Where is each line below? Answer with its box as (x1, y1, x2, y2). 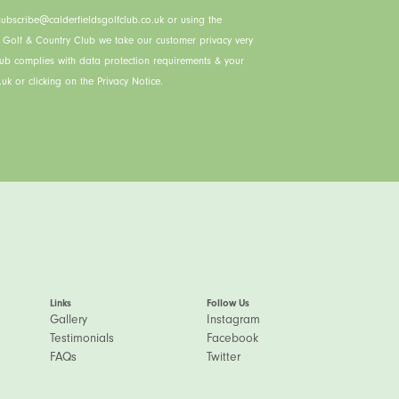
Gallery (49, 312, 87, 327)
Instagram (206, 312, 260, 327)
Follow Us (206, 297, 249, 309)
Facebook (206, 330, 258, 346)
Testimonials (49, 330, 114, 346)
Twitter (206, 349, 240, 364)
